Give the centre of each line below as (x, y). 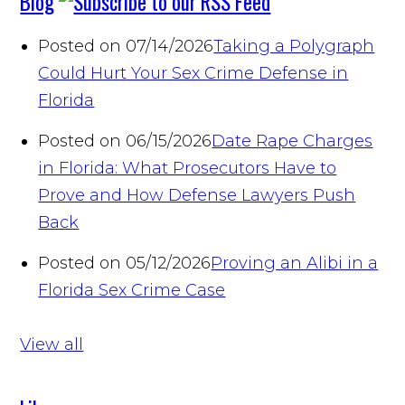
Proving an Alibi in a (295, 263)
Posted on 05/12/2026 (125, 263)
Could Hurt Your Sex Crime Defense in (193, 73)
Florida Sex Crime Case (132, 290)
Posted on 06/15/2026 (125, 141)
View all (52, 344)
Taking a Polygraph (294, 46)
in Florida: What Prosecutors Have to (188, 168)
